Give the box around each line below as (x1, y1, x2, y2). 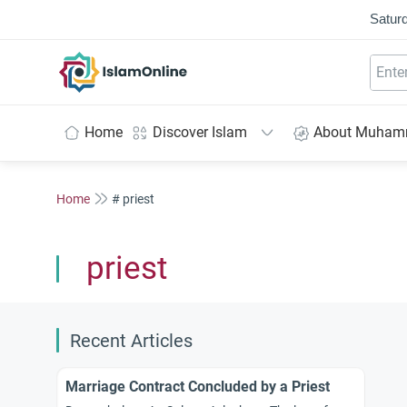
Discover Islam (153, 124, 247, 141)
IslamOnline (123, 52, 200, 70)
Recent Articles (70, 331, 193, 352)
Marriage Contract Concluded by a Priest (65, 378, 330, 395)
